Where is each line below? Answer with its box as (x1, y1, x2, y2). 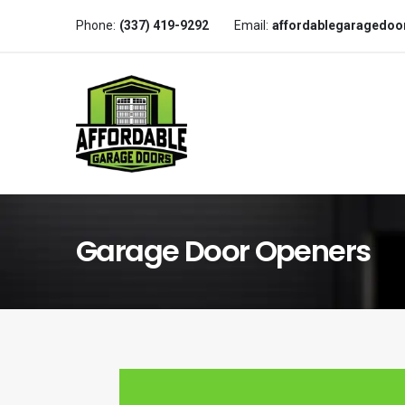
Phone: (76, 18, 116, 33)
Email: (234, 18, 268, 33)
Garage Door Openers (76, 231, 371, 272)
